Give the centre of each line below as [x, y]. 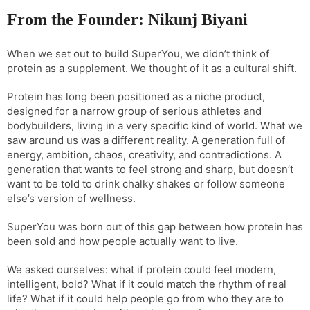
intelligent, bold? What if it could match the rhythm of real [147, 284]
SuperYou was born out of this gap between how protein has [155, 226]
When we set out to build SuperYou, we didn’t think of [138, 53]
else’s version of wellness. [71, 198]
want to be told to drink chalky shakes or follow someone [146, 183]
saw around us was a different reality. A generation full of [146, 140]
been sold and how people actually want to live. [122, 241]
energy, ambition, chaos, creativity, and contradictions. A [144, 154]
